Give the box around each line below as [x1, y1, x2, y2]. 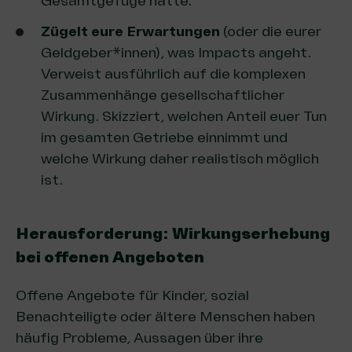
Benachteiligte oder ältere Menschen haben [16, 307, 315, 325]
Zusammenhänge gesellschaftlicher [41, 86, 284, 104]
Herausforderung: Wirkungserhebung [16, 223, 330, 244]
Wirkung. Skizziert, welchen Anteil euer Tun [41, 107, 327, 125]
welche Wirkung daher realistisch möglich [41, 149, 319, 167]
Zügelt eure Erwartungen [41, 22, 223, 40]
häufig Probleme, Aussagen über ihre [16, 328, 263, 346]
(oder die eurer [223, 22, 321, 40]
